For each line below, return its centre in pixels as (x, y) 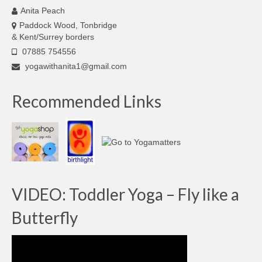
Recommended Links (87, 101)
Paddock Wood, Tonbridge (68, 25)
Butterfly (45, 218)
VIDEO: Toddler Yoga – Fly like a (125, 194)
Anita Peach (43, 11)
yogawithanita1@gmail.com (75, 66)
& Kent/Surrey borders (53, 37)
